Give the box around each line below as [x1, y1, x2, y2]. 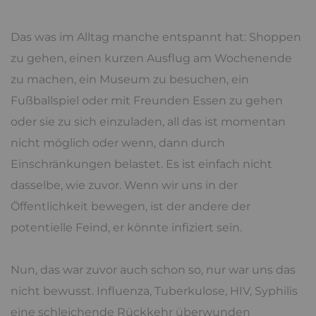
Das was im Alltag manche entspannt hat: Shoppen [11, 30, 301, 44]
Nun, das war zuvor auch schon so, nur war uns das [11, 262, 296, 276]
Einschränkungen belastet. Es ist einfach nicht [11, 157, 272, 171]
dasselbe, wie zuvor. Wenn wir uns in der [11, 178, 238, 192]
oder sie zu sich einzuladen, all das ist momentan [11, 114, 286, 128]
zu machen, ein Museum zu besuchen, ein [11, 72, 249, 86]
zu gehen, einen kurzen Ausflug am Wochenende [11, 51, 292, 65]
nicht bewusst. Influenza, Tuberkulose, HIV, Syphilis [11, 284, 298, 298]
